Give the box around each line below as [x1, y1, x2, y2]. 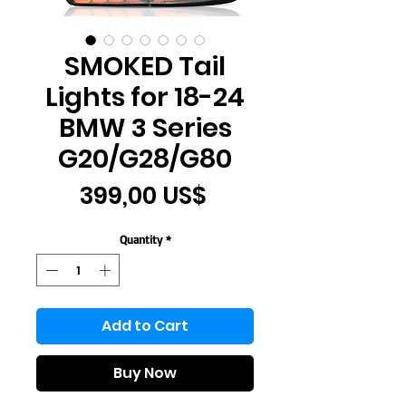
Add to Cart [101, 314, 188, 336]
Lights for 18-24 [45, 79, 245, 115]
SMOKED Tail [64, 48, 226, 84]
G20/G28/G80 [58, 140, 232, 177]
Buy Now [113, 362, 177, 383]
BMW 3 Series [58, 110, 232, 146]
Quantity [119, 232, 162, 246]
